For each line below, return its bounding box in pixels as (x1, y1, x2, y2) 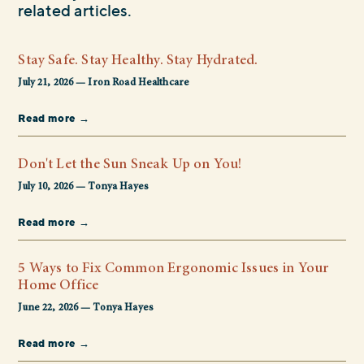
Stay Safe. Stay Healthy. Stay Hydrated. (18, 54, 258, 69)
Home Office (18, 279, 99, 294)
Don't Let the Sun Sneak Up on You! (18, 158, 242, 173)
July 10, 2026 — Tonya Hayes (18, 182, 149, 193)
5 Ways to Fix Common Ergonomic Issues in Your (18, 262, 329, 277)
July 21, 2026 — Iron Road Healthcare (18, 78, 190, 89)
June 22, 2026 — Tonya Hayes (18, 303, 154, 314)
